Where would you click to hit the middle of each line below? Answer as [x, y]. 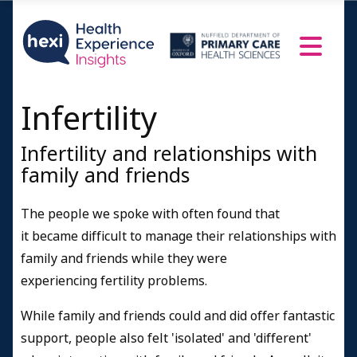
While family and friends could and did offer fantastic [178, 316]
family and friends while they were [124, 258]
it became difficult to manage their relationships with [178, 236]
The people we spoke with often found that [150, 214]
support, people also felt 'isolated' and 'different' [166, 338]
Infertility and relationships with [169, 154]
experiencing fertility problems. [114, 280]
